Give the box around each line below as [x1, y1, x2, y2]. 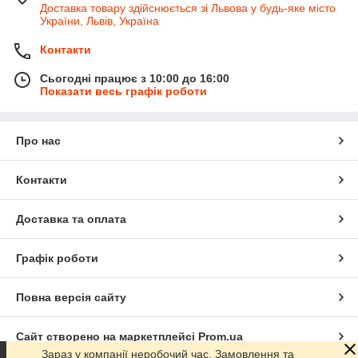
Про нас [16, 133, 61, 147]
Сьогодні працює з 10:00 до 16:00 [40, 71, 229, 85]
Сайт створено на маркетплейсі [16, 329, 198, 343]
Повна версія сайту [16, 290, 126, 304]
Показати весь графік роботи [40, 84, 207, 97]
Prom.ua [198, 329, 243, 343]
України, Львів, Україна [40, 14, 159, 27]
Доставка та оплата [16, 212, 126, 225]
